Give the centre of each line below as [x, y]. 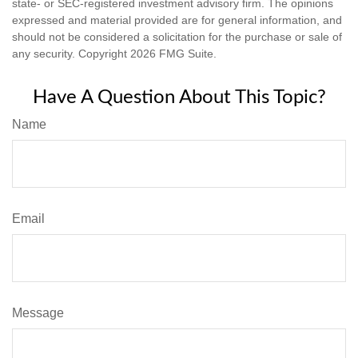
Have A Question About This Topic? [179, 97]
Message [38, 312]
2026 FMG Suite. [173, 53]
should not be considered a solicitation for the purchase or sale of [177, 36]
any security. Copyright [71, 53]
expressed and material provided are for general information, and [177, 20]
